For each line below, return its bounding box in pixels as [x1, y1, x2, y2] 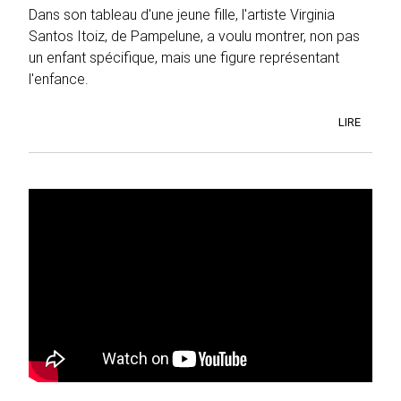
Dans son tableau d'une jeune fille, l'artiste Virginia [29, 5, 335, 24]
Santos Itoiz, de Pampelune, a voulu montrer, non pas [29, 27, 360, 46]
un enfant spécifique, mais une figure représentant [29, 48, 339, 67]
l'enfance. [29, 70, 89, 89]
